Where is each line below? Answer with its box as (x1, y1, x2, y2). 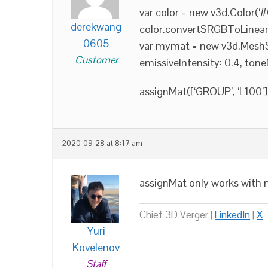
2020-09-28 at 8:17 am (62, 139, 142, 148)
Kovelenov (72, 240, 120, 254)
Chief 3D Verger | (139, 208, 215, 221)
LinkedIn (215, 208, 250, 221)
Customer (74, 53, 118, 66)
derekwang (71, 20, 121, 33)
